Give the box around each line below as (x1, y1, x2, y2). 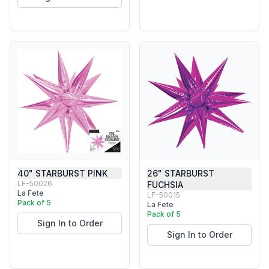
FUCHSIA (147, 180, 183, 190)
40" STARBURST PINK (17, 168, 107, 178)
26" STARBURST (147, 168, 214, 178)
